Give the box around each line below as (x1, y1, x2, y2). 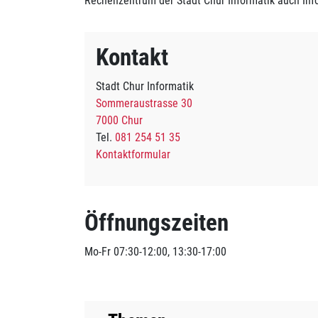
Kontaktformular (96, 148, 170, 161)
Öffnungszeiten (84, 209, 229, 236)
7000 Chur (96, 114, 143, 127)
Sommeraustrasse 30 (96, 97, 192, 110)
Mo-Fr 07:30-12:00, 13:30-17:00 (84, 245, 226, 258)
